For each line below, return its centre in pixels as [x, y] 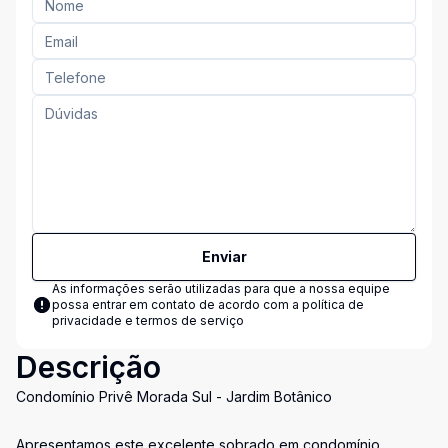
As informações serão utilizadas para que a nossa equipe [221, 288]
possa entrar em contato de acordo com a [177, 304]
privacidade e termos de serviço [148, 320]
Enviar [224, 256]
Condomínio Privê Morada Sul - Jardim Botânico [174, 396]
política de [333, 304]
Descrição [88, 367]
